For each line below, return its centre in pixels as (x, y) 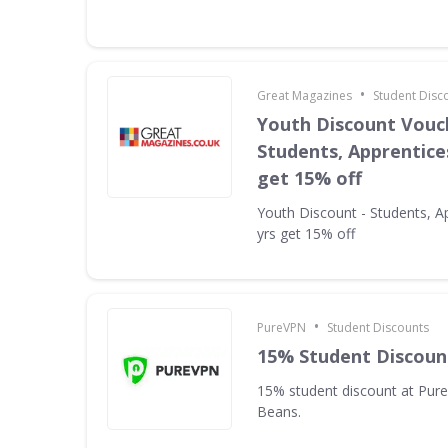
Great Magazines (304, 95)
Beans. (279, 411)
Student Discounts (378, 327)
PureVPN (281, 327)
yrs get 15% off (306, 233)
